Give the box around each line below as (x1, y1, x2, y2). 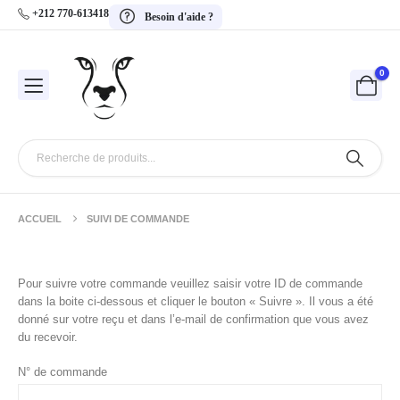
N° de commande (18, 364, 107, 379)
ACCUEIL (18, 213, 62, 225)
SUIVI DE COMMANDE (87, 213, 189, 225)
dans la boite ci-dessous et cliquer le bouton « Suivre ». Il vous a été (18, 295, 373, 309)
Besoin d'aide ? (145, 11, 214, 24)
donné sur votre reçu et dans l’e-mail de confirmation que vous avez (18, 312, 369, 327)
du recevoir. (18, 330, 78, 345)
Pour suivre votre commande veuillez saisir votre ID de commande (18, 277, 362, 291)
